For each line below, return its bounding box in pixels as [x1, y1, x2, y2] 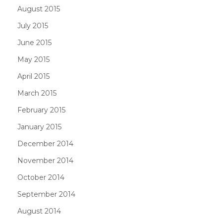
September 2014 [17, 189, 75, 199]
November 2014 [17, 156, 73, 165]
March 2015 [17, 88, 56, 98]
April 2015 [17, 71, 50, 81]
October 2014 [17, 172, 64, 182]
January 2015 [17, 122, 61, 131]
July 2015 [17, 21, 48, 30]
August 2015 [17, 4, 60, 13]
